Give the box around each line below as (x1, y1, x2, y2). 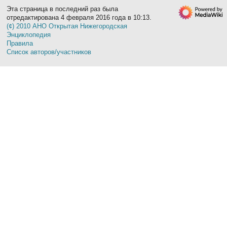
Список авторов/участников (7, 48, 92, 56)
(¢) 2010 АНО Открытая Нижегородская (7, 22, 128, 30)
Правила (7, 39, 33, 47)
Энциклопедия (7, 30, 51, 39)
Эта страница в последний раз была (7, 5, 119, 13)
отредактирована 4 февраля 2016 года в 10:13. (7, 13, 152, 21)
